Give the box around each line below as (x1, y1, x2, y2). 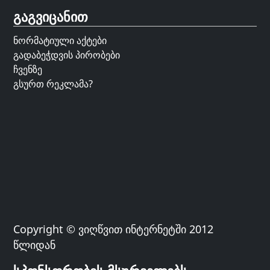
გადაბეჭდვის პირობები (13, 48, 121, 62)
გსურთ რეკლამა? (13, 77, 93, 91)
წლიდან (13, 237, 56, 253)
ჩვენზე (13, 63, 43, 77)
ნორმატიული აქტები (13, 34, 107, 48)
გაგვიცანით (13, 7, 89, 25)
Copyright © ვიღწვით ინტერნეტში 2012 (13, 222, 214, 237)
